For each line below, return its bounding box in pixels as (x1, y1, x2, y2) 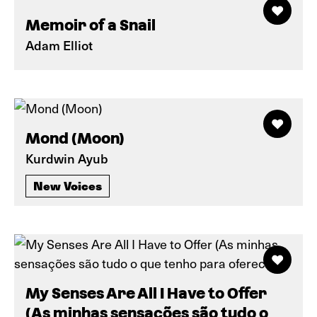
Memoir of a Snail (25, 16, 156, 34)
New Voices (33, 177, 102, 194)
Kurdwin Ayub (25, 149, 108, 167)
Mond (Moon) (25, 129, 125, 147)
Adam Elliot (25, 36, 93, 54)
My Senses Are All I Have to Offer (25, 284, 267, 302)
